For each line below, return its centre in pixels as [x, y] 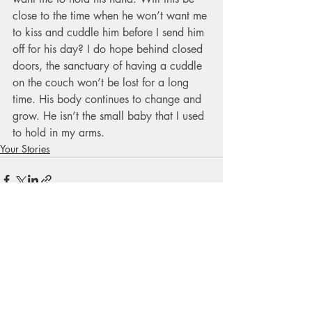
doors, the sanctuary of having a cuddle [109, 65]
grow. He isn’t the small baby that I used [110, 116]
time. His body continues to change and [109, 99]
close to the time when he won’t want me [111, 15]
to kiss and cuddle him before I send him [110, 32]
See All [208, 259]
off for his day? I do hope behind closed [109, 49]
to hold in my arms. [58, 132]
